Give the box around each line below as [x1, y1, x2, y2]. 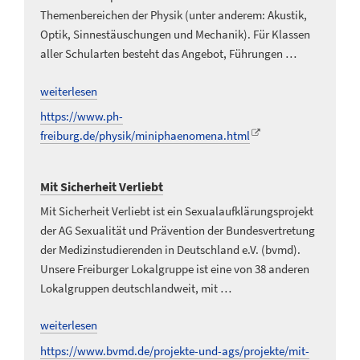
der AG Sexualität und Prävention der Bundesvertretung [40, 222, 315, 238]
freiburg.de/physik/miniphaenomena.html [40, 128, 250, 144]
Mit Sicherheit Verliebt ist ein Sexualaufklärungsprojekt [40, 202, 313, 219]
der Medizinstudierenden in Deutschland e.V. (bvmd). [40, 241, 301, 257]
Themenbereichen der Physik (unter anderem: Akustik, [40, 7, 307, 23]
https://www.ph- [40, 108, 123, 125]
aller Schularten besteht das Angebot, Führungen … [40, 46, 297, 62]
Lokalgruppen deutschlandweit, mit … [40, 280, 231, 296]
